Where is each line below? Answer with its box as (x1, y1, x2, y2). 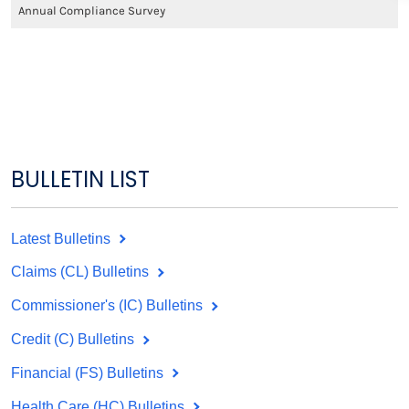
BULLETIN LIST (11, 164, 150, 194)
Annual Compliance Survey (18, 4, 165, 17)
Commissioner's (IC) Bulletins (11, 298, 206, 314)
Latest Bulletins (11, 230, 114, 246)
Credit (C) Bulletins (11, 330, 138, 347)
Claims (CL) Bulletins (11, 264, 152, 280)
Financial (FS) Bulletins (11, 364, 167, 381)
